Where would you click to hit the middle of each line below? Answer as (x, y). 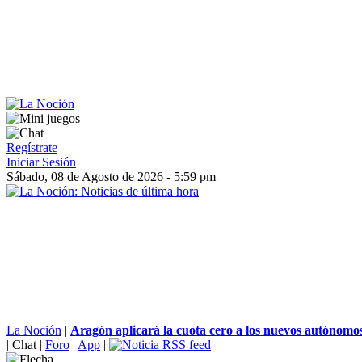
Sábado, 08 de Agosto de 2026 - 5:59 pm (111, 177)
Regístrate (32, 147)
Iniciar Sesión (41, 162)
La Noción (34, 330)
